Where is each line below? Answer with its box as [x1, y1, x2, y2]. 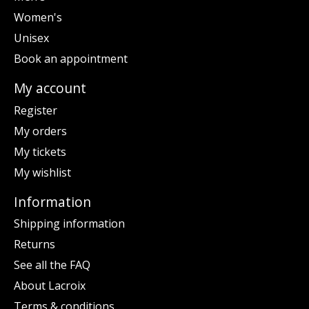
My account [14, 78, 86, 97]
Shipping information [14, 216, 125, 232]
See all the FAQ [14, 257, 90, 273]
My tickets [14, 143, 66, 159]
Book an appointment [14, 50, 128, 66]
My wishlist [14, 164, 71, 180]
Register [14, 102, 57, 118]
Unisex [14, 30, 49, 46]
